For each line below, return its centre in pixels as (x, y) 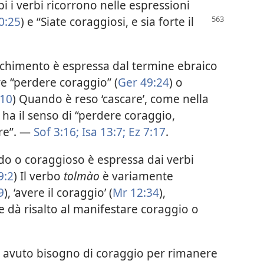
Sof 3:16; (56, 131)
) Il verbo (39, 176)
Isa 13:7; (102, 131)
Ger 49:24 (143, 82)
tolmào (82, 176)
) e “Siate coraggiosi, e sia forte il (107, 21)
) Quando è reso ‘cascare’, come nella (110, 98)
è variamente (136, 176)
